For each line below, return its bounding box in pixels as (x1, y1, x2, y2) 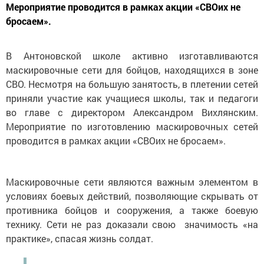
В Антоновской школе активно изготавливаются (6, 49, 258, 62)
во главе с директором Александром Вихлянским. (6, 106, 258, 119)
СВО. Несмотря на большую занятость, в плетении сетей (6, 78, 258, 91)
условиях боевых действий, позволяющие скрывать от (6, 190, 258, 203)
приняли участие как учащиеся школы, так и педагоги (6, 92, 258, 105)
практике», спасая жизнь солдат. (6, 232, 156, 245)
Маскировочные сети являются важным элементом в (6, 176, 258, 189)
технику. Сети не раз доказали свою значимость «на (6, 218, 258, 231)
